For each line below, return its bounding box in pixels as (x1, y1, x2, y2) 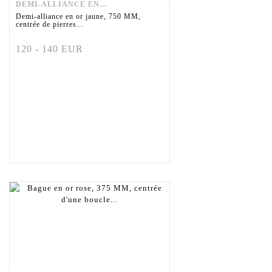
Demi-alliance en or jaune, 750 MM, (16, 12, 141, 21)
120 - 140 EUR (16, 44, 83, 55)
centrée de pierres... (16, 20, 84, 29)
